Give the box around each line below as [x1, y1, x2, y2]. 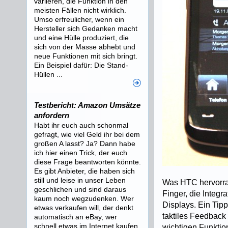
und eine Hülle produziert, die [34, 34, 129, 42]
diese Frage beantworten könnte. [34, 158, 141, 166]
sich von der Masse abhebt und [34, 43, 135, 51]
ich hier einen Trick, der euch [34, 149, 127, 157]
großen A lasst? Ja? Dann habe [34, 139, 135, 148]
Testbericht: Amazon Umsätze [34, 101, 140, 109]
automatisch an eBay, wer [34, 213, 117, 221]
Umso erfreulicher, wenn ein [34, 15, 124, 23]
